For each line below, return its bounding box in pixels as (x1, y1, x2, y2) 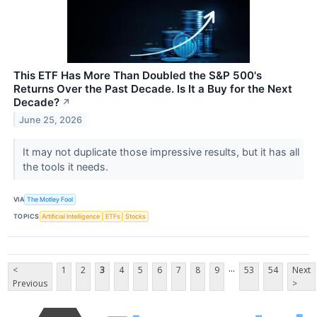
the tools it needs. (22, 160, 111, 173)
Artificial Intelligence (42, 212, 100, 221)
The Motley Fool (27, 195, 74, 204)
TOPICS (13, 212, 40, 221)
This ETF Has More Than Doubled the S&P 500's (13, 68, 262, 82)
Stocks (125, 212, 146, 221)
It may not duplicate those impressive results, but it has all (22, 145, 299, 158)
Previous (13, 277, 47, 290)
